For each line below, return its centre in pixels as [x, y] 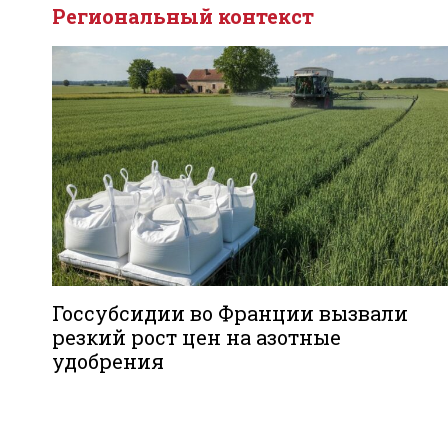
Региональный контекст [183, 16]
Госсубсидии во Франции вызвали [230, 313]
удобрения [108, 361]
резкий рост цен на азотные [196, 337]
